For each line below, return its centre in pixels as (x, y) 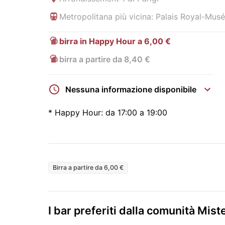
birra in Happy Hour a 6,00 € (115, 41)
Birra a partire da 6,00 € (88, 168)
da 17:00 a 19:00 (136, 113)
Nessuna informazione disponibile (131, 89)
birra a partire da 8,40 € (105, 60)
